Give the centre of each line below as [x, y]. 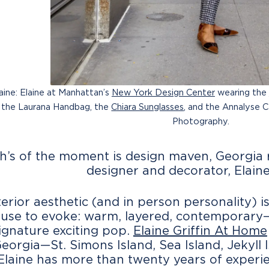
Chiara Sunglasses [148, 107]
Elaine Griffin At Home [200, 230]
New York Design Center [163, 92]
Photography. [201, 121]
